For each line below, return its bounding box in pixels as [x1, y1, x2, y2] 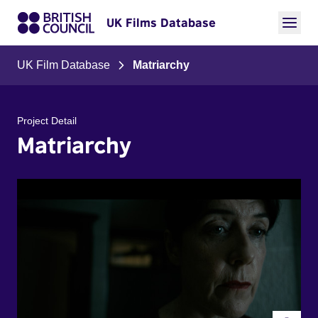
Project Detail [17, 115, 77, 126]
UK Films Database [106, 16, 216, 30]
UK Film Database [17, 59, 110, 71]
